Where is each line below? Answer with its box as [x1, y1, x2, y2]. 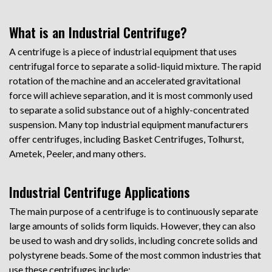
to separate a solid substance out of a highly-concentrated [9, 104, 249, 115]
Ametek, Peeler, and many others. [9, 148, 146, 159]
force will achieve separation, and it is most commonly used [9, 89, 253, 101]
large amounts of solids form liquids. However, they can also [9, 220, 256, 231]
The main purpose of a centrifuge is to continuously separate [9, 205, 258, 217]
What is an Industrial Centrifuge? [9, 22, 187, 42]
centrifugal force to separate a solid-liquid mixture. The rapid [9, 60, 261, 72]
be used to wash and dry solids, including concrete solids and [9, 234, 257, 246]
